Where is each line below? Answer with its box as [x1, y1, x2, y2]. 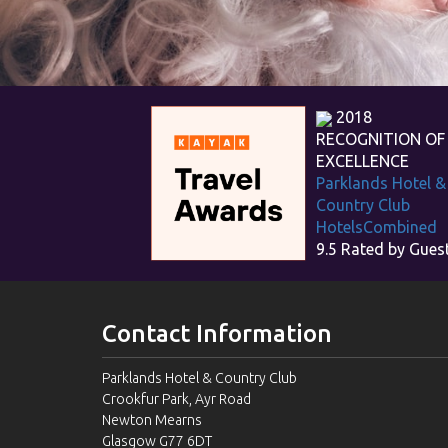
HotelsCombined [315, 218, 437, 237]
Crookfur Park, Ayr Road [102, 391, 251, 408]
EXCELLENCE [315, 152, 409, 171]
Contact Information [102, 320, 332, 348]
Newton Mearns [102, 412, 202, 429]
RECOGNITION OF [315, 130, 445, 149]
